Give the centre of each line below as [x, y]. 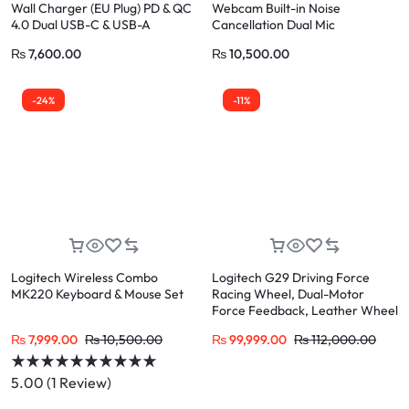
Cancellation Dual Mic [273, 25]
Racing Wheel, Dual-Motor [288, 294]
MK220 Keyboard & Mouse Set [97, 294]
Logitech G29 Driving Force [291, 278]
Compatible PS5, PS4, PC [283, 327]
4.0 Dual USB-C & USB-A [81, 25]
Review [82, 383]
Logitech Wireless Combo [84, 278]
